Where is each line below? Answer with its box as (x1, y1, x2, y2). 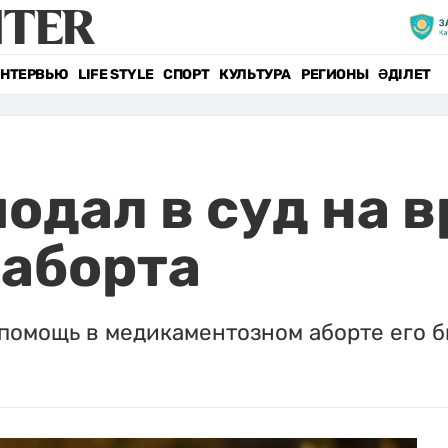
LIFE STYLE (78, 66, 154, 83)
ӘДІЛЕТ (378, 66, 431, 83)
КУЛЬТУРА (219, 66, 291, 83)
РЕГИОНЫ (300, 66, 369, 83)
